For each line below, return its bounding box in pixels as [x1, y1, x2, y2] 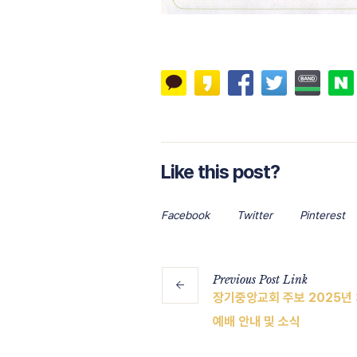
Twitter [237, 208, 273, 222]
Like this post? [161, 159, 280, 183]
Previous [213, 272, 256, 287]
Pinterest [300, 208, 345, 222]
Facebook [161, 208, 210, 222]
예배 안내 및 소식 [213, 313, 300, 329]
